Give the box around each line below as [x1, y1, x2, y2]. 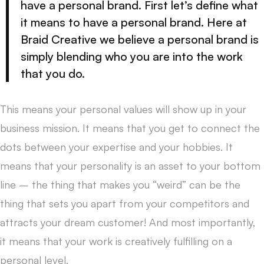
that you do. [21, 65, 85, 81]
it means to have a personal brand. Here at [21, 14, 247, 29]
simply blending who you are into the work [21, 48, 243, 64]
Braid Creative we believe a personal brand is [21, 31, 259, 47]
